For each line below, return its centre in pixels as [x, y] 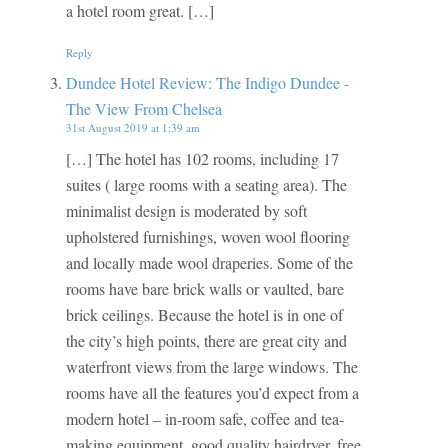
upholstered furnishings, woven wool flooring [207, 237]
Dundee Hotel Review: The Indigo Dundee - [207, 82]
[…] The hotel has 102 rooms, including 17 [202, 159]
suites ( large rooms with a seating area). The [206, 185]
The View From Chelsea [143, 108]
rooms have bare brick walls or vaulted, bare [204, 289]
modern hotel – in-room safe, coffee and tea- [204, 419]
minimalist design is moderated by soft [186, 211]
